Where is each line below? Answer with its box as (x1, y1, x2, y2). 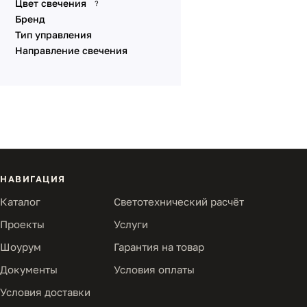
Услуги (114, 218, 148, 230)
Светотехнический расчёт (114, 195, 244, 208)
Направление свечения (15, 45, 127, 56)
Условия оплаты (114, 263, 195, 275)
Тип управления (15, 29, 92, 40)
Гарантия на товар (114, 241, 204, 253)
